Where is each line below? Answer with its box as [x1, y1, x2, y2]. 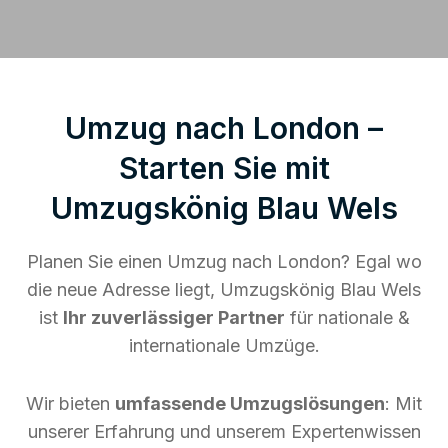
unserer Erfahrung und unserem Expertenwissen [27, 420, 421, 442]
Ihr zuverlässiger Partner [62, 306, 285, 328]
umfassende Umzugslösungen [115, 392, 385, 414]
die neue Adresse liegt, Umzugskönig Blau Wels [27, 278, 421, 300]
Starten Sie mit [118, 149, 330, 186]
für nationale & [284, 306, 410, 328]
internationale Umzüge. [128, 334, 320, 356]
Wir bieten [26, 392, 115, 414]
